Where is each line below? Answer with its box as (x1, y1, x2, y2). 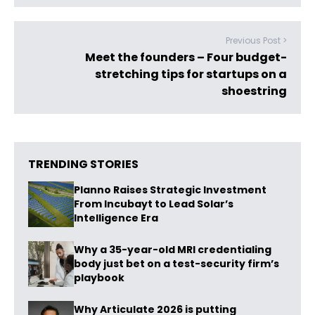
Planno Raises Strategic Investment (74, 183, 266, 198)
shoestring (221, 83, 287, 99)
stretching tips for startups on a (95, 66, 287, 82)
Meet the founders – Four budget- (85, 49, 287, 65)
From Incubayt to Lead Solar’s (74, 197, 233, 212)
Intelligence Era (74, 211, 158, 226)
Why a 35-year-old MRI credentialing (74, 243, 271, 257)
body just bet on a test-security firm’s (74, 257, 279, 271)
